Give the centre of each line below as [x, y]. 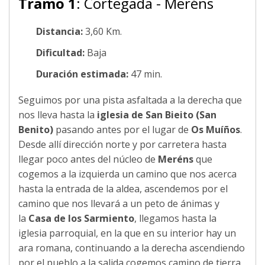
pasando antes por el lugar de [123, 129]
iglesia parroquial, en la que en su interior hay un [127, 233]
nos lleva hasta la [58, 114]
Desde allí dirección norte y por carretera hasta [122, 144]
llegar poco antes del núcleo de [88, 159]
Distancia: [59, 31]
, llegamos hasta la [175, 218]
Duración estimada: [82, 74]
